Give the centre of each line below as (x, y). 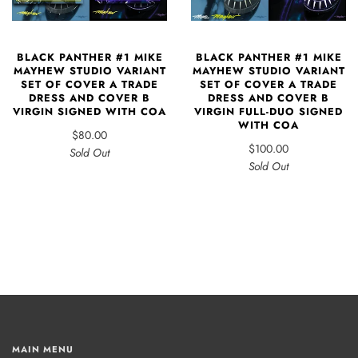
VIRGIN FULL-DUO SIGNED (268, 111)
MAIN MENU (43, 349)
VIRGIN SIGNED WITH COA (89, 111)
